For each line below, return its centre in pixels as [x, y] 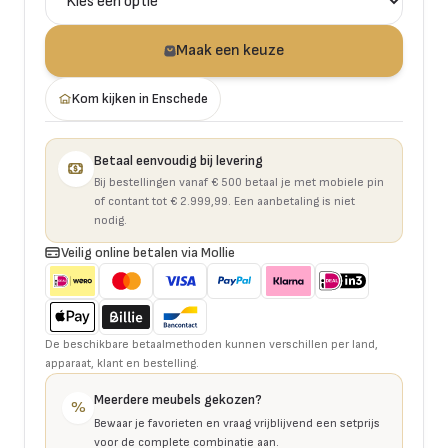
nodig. [110, 220]
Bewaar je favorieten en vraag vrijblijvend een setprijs [237, 423]
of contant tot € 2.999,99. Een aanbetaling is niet [224, 201]
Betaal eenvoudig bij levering [178, 160]
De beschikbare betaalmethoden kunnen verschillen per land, [211, 344]
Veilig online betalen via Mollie [148, 252]
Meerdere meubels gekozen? [178, 399]
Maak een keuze [230, 50]
